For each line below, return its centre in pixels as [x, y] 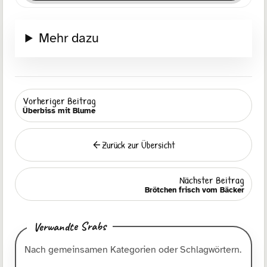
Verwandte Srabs [70, 226]
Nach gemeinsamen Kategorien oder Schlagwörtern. [133, 250]
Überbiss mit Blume [59, 111]
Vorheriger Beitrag [59, 101]
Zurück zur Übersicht [139, 145]
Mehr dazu [69, 38]
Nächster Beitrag [212, 180]
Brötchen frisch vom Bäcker [195, 190]
